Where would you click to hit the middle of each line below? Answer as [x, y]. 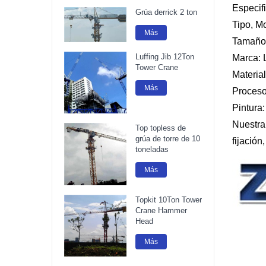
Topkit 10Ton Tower [168, 199]
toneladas [152, 150]
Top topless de [160, 128]
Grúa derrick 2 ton [166, 12]
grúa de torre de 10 [167, 139]
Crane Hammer [161, 210]
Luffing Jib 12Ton [164, 56]
